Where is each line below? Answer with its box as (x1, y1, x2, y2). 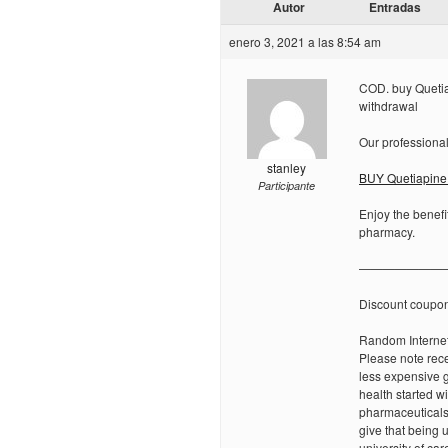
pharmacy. (359, 223, 415, 241)
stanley (267, 159, 306, 177)
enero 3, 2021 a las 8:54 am (229, 33, 381, 51)
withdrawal (359, 97, 418, 115)
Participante (258, 178, 315, 194)
